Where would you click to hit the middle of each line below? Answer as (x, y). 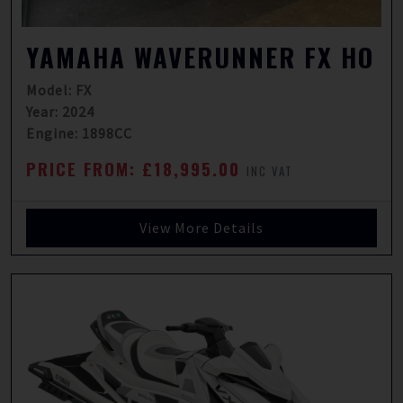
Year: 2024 (60, 112)
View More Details (201, 228)
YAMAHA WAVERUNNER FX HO (200, 57)
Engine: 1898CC (79, 133)
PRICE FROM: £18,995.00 (136, 169)
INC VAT (270, 171)
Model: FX (59, 90)
